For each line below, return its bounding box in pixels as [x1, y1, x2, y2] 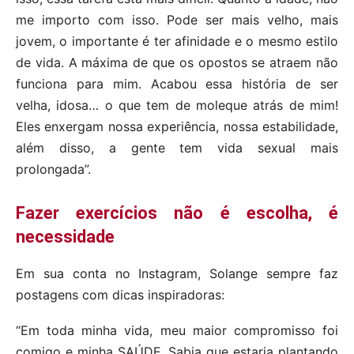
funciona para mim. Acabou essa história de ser [16, 76, 338, 92]
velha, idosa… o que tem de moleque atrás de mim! [16, 97, 338, 114]
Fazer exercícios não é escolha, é [16, 203, 338, 224]
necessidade [16, 227, 115, 247]
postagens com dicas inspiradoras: [16, 287, 224, 303]
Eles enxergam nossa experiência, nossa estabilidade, [16, 119, 338, 135]
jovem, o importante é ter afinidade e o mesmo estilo [16, 33, 338, 50]
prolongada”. [16, 161, 91, 178]
